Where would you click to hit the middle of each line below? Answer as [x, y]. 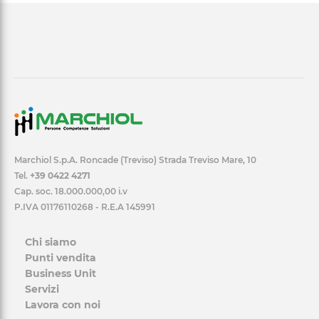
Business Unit [61, 273]
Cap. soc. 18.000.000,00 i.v [71, 191]
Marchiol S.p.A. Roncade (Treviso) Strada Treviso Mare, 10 [135, 159]
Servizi [42, 289]
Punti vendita [61, 257]
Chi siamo [51, 242]
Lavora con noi [63, 304]
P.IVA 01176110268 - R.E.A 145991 [85, 206]
